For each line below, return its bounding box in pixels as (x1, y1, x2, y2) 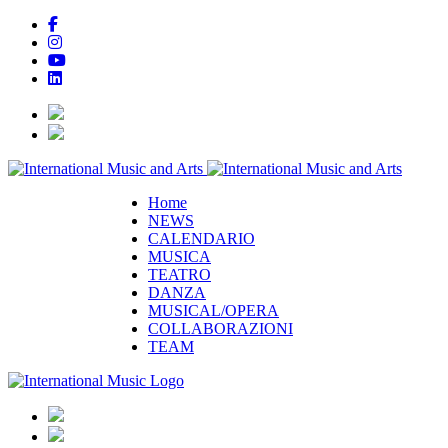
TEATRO (148, 266, 211, 283)
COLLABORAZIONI (148, 320, 293, 337)
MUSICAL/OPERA (148, 302, 279, 319)
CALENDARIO (148, 230, 255, 247)
